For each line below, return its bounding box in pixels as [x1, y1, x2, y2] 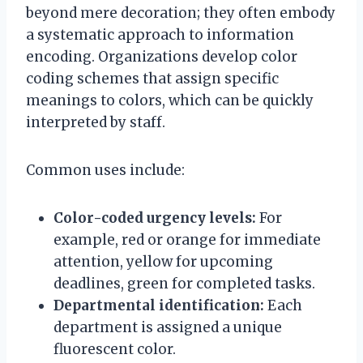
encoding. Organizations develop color [26, 47, 297, 66]
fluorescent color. [53, 340, 176, 358]
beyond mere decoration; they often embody [26, 3, 335, 22]
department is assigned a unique [53, 318, 282, 336]
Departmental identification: [53, 296, 264, 314]
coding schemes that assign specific [26, 69, 279, 88]
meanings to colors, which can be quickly [26, 91, 314, 109]
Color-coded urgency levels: [53, 208, 256, 227]
